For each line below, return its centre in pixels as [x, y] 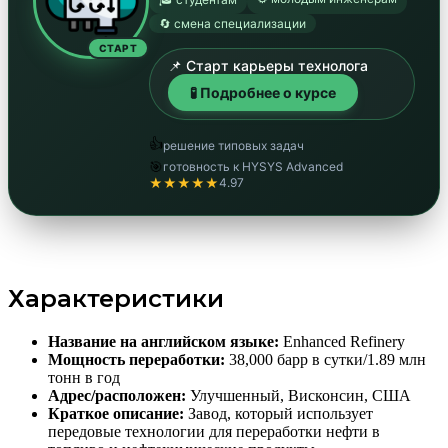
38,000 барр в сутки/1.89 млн [325, 359]
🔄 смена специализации [232, 23]
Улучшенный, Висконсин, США [298, 395]
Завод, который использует [278, 413]
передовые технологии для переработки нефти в [214, 431]
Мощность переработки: [136, 359]
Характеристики [116, 298]
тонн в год [84, 377]
